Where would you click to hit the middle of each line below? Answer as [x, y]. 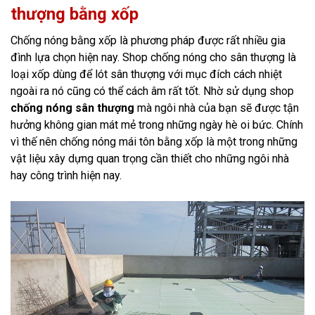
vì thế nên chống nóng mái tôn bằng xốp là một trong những [154, 142]
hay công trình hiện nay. [66, 176]
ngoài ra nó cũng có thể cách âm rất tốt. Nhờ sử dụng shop [152, 91]
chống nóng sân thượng [72, 108]
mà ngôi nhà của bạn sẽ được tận [217, 108]
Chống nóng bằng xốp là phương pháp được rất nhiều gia [148, 41]
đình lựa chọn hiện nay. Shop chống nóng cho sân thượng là [153, 58]
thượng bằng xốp [75, 14]
